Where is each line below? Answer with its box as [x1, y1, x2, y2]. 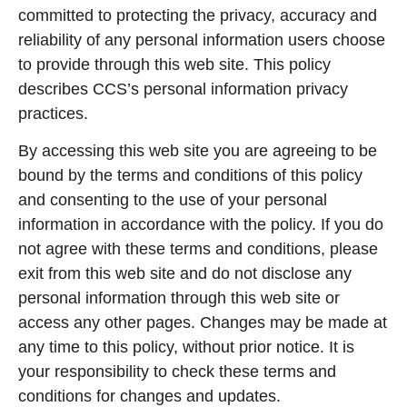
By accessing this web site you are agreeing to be [18, 142, 377, 161]
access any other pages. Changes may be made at [18, 313, 387, 333]
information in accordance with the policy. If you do [18, 215, 383, 234]
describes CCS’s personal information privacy [18, 79, 348, 98]
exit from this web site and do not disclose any [18, 264, 352, 283]
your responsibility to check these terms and [18, 362, 336, 382]
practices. [18, 104, 88, 123]
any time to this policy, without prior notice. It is [18, 338, 354, 357]
